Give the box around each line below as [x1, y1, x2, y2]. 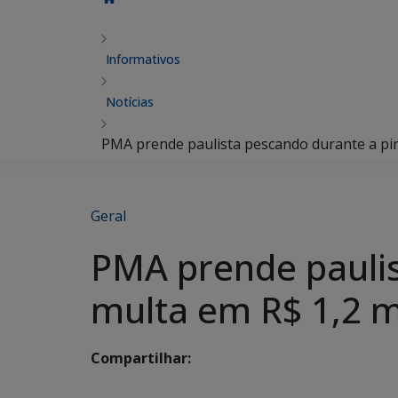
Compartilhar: [91, 348, 191, 369]
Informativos [106, 51, 180, 68]
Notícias [106, 93, 154, 110]
